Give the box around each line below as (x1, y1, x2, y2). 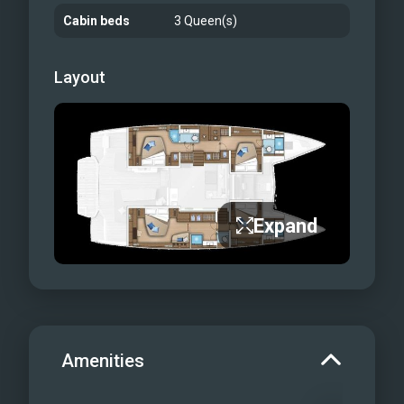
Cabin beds (63, 14, 130, 28)
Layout (54, 68, 106, 87)
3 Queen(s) (174, 14, 238, 28)
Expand (253, 214, 317, 237)
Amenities (61, 349, 144, 372)
